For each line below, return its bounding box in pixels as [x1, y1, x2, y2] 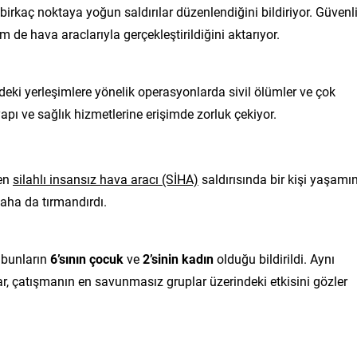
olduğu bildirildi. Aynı [214, 249, 335, 267]
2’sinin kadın [143, 249, 214, 267]
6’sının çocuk [50, 249, 124, 267]
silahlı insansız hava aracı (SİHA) [13, 170, 198, 187]
